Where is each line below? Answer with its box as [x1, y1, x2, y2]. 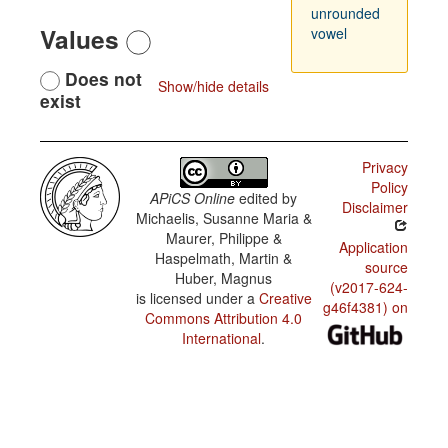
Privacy [361, 157, 408, 178]
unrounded [310, 3, 380, 23]
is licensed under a [135, 288, 259, 309]
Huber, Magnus [175, 268, 273, 289]
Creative [258, 288, 312, 309]
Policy [370, 177, 408, 198]
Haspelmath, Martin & [155, 248, 293, 269]
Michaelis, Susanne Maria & [135, 208, 312, 229]
